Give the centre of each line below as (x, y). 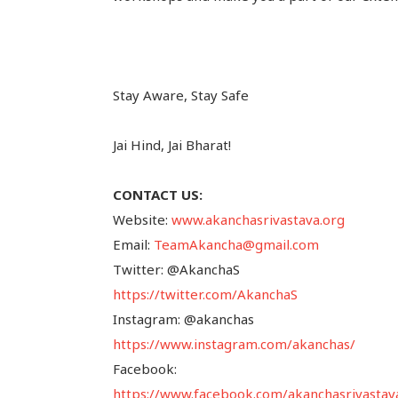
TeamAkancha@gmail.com (236, 244)
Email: (133, 244)
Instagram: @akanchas (183, 318)
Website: (142, 219)
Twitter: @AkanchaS (176, 269)
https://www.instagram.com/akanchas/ (234, 343)
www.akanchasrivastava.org (258, 219)
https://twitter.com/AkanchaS (205, 294)
